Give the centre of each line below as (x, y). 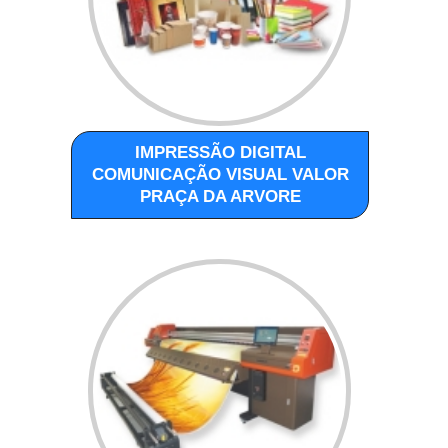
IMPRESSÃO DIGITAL (220, 152)
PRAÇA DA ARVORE (220, 196)
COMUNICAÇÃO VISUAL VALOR (220, 174)
